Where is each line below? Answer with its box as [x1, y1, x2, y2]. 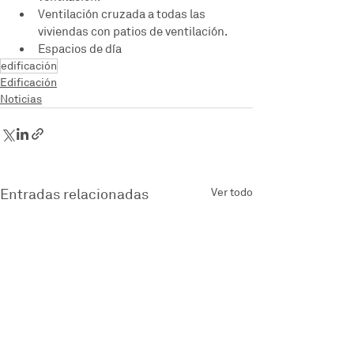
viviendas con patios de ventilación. [38, 24, 230, 40]
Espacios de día [38, 41, 122, 57]
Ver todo [211, 185, 253, 199]
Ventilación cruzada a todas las [38, 6, 208, 22]
